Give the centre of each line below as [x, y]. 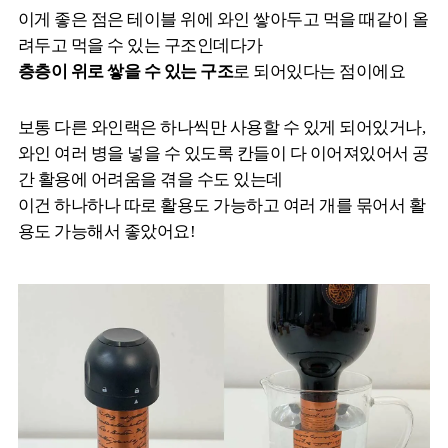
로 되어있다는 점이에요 [319, 71]
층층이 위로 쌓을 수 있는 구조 [126, 71]
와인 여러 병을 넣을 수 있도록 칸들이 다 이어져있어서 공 [223, 153]
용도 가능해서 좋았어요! [107, 231]
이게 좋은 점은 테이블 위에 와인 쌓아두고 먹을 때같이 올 [223, 19]
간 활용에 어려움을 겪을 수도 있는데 [150, 179]
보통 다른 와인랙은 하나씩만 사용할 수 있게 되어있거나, [222, 127]
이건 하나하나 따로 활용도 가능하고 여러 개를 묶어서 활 [222, 205]
